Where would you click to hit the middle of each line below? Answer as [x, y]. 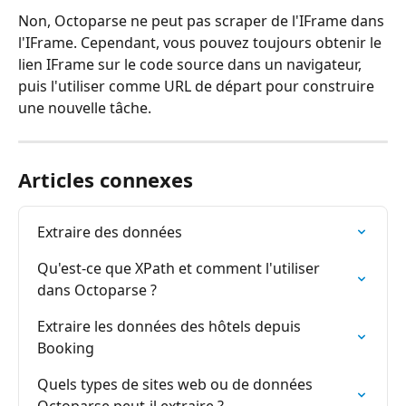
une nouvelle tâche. [85, 108]
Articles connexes [106, 180]
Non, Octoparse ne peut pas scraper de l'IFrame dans [203, 21]
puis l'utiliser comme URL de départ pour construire [198, 87]
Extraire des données [110, 232]
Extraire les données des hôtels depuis [171, 327]
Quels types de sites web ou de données [177, 385]
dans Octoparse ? [97, 290]
